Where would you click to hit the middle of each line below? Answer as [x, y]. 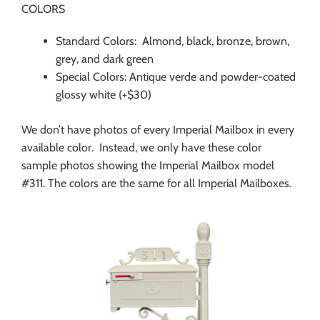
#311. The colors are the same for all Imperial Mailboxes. [156, 184]
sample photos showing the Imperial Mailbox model [148, 166]
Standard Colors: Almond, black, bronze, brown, [172, 41]
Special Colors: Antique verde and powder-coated [176, 77]
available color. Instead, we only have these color [141, 148]
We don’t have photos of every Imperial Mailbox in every [158, 130]
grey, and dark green [105, 59]
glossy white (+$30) [104, 95]
